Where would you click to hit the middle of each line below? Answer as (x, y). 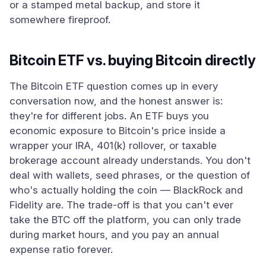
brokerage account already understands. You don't (130, 160)
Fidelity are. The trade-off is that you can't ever (121, 205)
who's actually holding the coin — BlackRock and (126, 190)
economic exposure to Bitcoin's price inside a (118, 131)
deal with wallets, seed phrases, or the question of (130, 175)
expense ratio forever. (61, 249)
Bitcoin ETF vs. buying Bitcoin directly (133, 60)
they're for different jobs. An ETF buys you (109, 116)
